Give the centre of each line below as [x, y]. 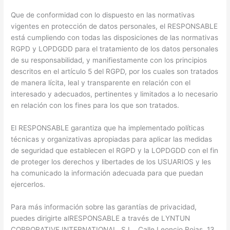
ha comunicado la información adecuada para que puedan [107, 173]
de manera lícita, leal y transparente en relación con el [101, 83]
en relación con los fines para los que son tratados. [95, 106]
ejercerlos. [28, 185]
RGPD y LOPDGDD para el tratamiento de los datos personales [115, 49]
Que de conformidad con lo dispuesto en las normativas [103, 15]
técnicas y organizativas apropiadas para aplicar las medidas [112, 139]
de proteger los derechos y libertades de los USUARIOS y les [111, 162]
